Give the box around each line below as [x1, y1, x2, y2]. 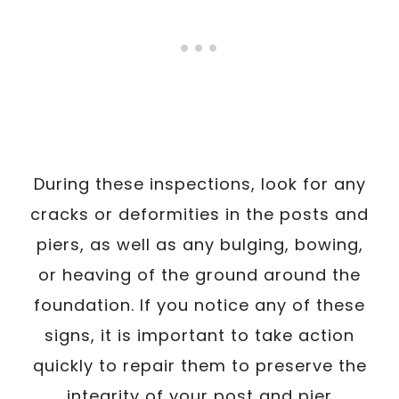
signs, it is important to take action [45, 323, 354, 346]
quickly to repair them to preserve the [32, 354, 367, 377]
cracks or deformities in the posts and [30, 202, 369, 225]
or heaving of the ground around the [38, 263, 361, 286]
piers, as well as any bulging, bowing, [36, 232, 363, 256]
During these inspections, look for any [33, 172, 366, 195]
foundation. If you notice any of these [34, 293, 365, 316]
